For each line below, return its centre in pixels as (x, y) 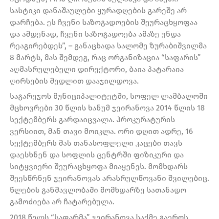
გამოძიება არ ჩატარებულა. (62, 202)
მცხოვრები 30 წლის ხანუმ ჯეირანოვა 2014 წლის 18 (107, 108)
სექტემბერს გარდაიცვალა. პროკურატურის (92, 120)
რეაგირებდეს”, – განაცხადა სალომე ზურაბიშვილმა (108, 45)
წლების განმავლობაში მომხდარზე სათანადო (98, 190)
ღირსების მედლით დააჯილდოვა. (74, 81)
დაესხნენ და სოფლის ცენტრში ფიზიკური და (97, 155)
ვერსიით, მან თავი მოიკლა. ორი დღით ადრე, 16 (101, 131)
